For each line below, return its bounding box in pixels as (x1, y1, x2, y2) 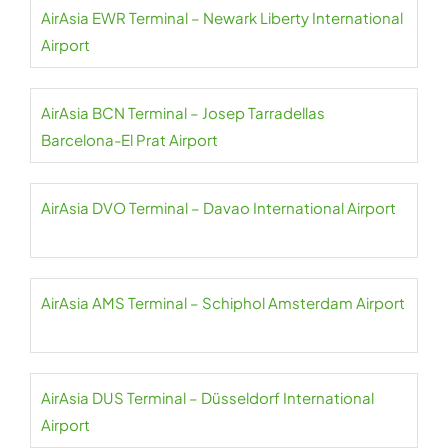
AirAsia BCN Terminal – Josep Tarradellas (41, 103, 325, 122)
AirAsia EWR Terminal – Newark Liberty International (41, 8, 403, 27)
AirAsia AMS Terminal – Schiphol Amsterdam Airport (41, 293, 405, 312)
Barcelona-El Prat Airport (41, 130, 218, 149)
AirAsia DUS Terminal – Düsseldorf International (41, 388, 374, 407)
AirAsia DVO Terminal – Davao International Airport (41, 198, 396, 217)
